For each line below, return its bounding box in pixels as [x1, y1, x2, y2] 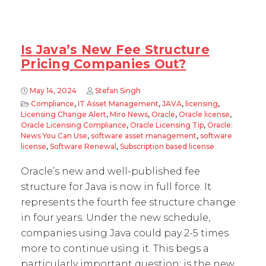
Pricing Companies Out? [21, 56, 186, 71]
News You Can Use [21, 131, 87, 140]
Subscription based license [120, 142, 214, 151]
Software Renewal [50, 142, 116, 151]
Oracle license [179, 110, 230, 119]
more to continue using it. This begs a [21, 243, 209, 254]
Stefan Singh [94, 86, 141, 95]
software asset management [91, 131, 197, 140]
